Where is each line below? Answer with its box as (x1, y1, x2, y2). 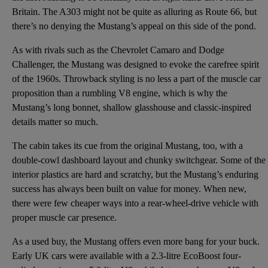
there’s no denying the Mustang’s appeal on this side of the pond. (12, 20, 256, 31)
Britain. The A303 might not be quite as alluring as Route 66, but (12, 6, 257, 17)
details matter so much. (12, 116, 98, 127)
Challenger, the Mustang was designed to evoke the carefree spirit (12, 59, 259, 69)
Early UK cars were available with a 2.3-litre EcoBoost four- (12, 250, 241, 261)
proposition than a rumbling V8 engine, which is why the (12, 87, 227, 98)
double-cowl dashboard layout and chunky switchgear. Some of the (12, 154, 266, 165)
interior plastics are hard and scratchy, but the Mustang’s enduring (12, 169, 258, 179)
